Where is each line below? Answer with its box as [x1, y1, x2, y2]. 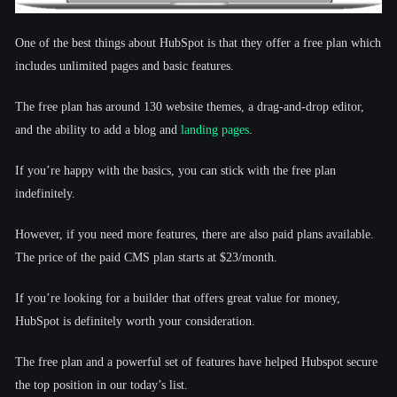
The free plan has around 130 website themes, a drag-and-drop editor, [15, 99, 364, 113]
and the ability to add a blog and [15, 122, 181, 136]
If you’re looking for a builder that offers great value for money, [15, 291, 340, 305]
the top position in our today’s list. [15, 378, 188, 392]
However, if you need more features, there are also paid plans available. [15, 227, 374, 241]
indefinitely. [15, 186, 75, 200]
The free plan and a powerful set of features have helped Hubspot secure [15, 354, 378, 369]
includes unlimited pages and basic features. [15, 58, 234, 73]
